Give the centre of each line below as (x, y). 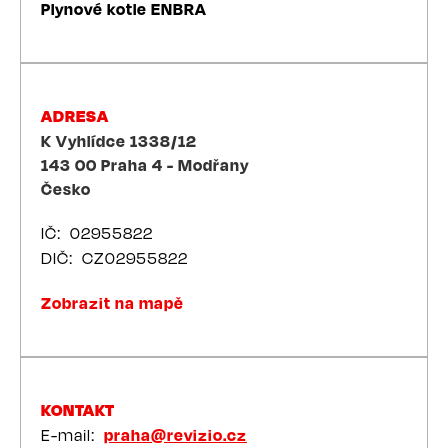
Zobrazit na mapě (112, 303)
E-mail (66, 435)
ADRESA (75, 116)
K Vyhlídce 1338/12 (119, 141)
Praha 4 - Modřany (175, 165)
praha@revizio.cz (175, 435)
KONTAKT (78, 410)
